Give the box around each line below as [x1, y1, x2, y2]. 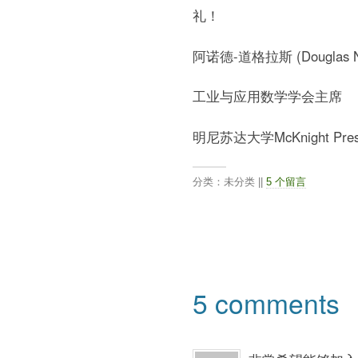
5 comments [192, 282, 340, 322]
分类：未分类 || [192, 176, 266, 189]
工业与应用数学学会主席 [192, 86, 342, 106]
